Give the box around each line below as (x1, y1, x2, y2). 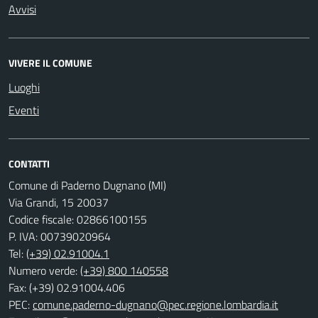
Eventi (9, 101, 39, 119)
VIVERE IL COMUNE (9, 55, 92, 70)
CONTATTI (9, 155, 50, 171)
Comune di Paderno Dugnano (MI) (9, 176, 166, 194)
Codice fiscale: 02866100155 (9, 210, 147, 228)
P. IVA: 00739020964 (9, 227, 111, 245)
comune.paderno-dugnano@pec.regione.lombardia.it (33, 295, 278, 313)
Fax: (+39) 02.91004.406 (9, 278, 125, 296)
